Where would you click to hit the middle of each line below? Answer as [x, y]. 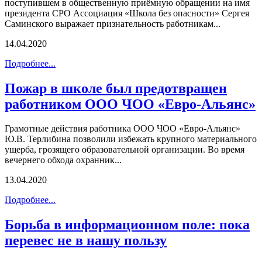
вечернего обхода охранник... [63, 160]
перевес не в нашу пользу [86, 241]
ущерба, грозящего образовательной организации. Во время [125, 150]
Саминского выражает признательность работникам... [113, 23]
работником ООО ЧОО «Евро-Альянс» [130, 104]
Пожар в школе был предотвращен [116, 88]
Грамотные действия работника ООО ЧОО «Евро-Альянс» [123, 129]
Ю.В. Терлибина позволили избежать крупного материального [131, 139]
